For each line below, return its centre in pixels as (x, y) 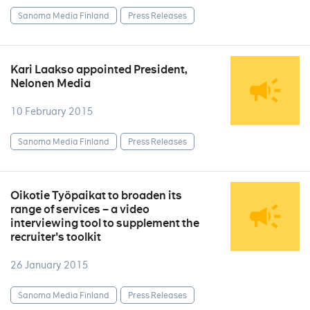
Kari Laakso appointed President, (99, 70)
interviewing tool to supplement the (105, 223)
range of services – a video (80, 209)
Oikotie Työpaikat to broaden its (96, 195)
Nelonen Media (51, 83)
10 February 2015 (52, 111)
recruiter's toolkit (56, 237)
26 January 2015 (49, 265)
